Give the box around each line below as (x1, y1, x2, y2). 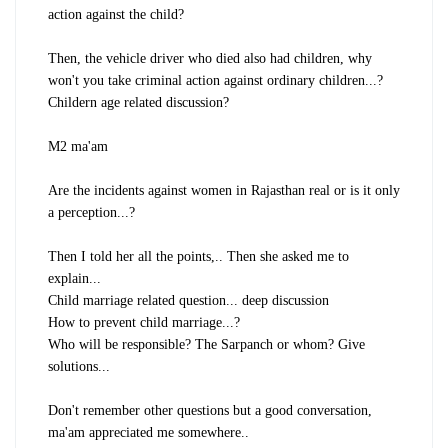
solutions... (48, 358, 110, 374)
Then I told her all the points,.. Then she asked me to (48, 248, 349, 264)
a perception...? (48, 204, 135, 220)
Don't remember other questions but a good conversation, (48, 402, 372, 418)
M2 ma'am (48, 138, 108, 154)
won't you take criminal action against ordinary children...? (48, 72, 383, 88)
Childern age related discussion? (48, 94, 229, 110)
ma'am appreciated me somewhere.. (48, 424, 249, 440)
